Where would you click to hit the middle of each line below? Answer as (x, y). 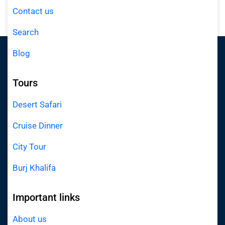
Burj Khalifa (34, 168)
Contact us (33, 11)
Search (27, 32)
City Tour (30, 147)
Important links (46, 198)
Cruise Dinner (39, 126)
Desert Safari (38, 105)
